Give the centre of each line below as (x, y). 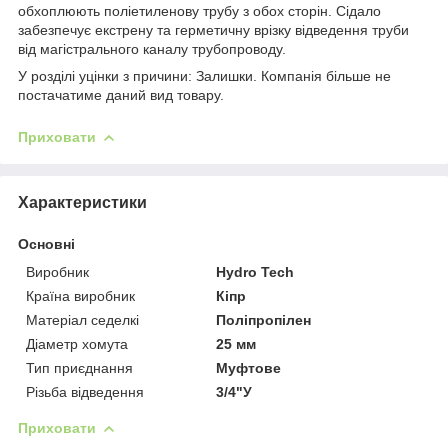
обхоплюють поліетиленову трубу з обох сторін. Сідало (199, 10)
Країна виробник (80, 295)
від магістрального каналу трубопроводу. (152, 48)
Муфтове (249, 367)
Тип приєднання (79, 367)
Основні (46, 243)
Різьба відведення (85, 391)
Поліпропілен (264, 319)
